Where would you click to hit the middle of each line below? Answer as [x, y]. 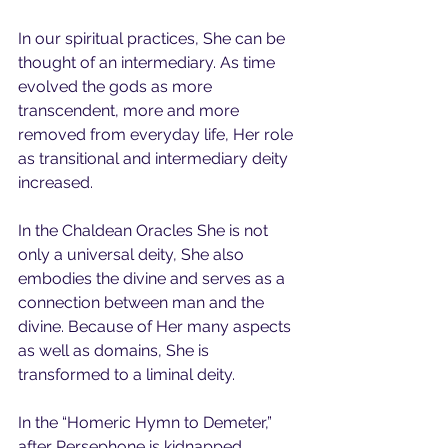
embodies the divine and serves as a [153, 278]
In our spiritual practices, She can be [153, 38]
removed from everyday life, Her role [157, 134]
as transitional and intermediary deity [155, 158]
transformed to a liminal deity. [132, 374]
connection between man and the [143, 302]
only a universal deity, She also [133, 254]
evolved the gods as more [117, 86]
